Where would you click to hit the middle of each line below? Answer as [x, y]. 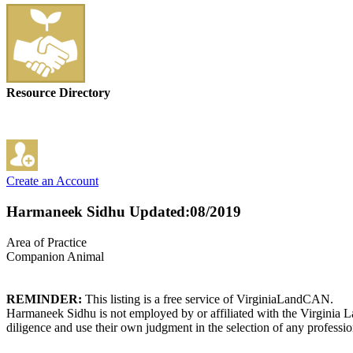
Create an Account [52, 181]
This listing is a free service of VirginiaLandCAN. [208, 299]
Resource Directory [58, 93]
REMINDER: [44, 299]
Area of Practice [46, 242]
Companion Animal [55, 256]
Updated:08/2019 [183, 212]
